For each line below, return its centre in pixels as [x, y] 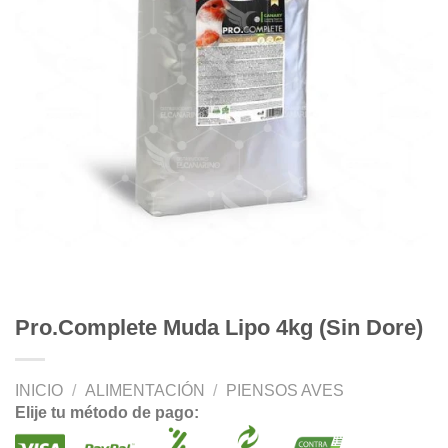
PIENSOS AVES [285, 391]
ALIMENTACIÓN [144, 391]
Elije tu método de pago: [107, 413]
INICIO [39, 391]
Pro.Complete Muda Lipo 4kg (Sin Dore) [219, 327]
